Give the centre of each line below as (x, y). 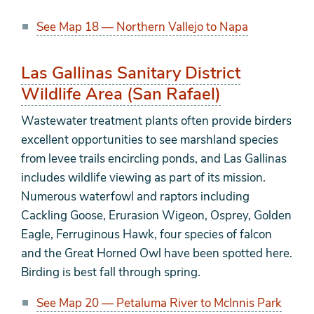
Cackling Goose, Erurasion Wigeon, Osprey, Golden (156, 216)
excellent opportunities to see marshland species (150, 140)
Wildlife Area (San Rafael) (121, 94)
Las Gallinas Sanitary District (131, 73)
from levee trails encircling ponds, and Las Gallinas (154, 159)
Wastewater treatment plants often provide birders (156, 121)
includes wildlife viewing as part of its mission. (143, 178)
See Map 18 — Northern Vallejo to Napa (142, 27)
